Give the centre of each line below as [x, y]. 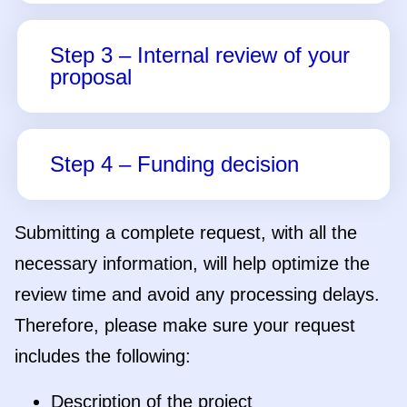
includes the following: [103, 356]
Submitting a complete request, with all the [186, 233]
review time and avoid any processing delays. [197, 294]
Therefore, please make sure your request [185, 325]
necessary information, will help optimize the [192, 263]
